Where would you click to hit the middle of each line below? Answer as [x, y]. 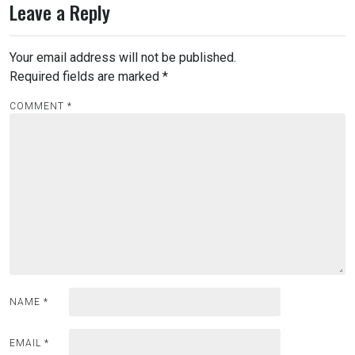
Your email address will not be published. [123, 58]
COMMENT [38, 107]
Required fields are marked [86, 77]
